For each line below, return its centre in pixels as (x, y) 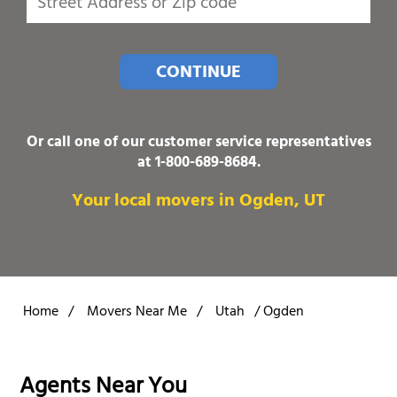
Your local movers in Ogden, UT (198, 202)
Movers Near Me (137, 313)
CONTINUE (198, 74)
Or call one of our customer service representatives (198, 143)
